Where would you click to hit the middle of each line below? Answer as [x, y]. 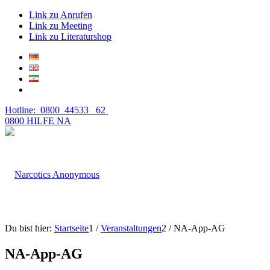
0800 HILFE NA [38, 121]
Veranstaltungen [131, 228]
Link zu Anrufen [61, 15]
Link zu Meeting [61, 26]
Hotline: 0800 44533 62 [56, 110]
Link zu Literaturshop [70, 36]
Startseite [71, 228]
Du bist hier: [28, 228]
